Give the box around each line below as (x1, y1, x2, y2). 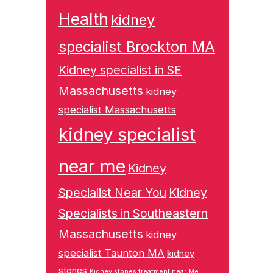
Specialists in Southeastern (58, 206, 208, 221)
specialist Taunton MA (58, 247, 165, 259)
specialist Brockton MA (58, 38, 215, 55)
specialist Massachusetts (58, 104, 176, 116)
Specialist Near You (58, 185, 166, 200)
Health (58, 9, 108, 29)
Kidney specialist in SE (58, 63, 182, 77)
